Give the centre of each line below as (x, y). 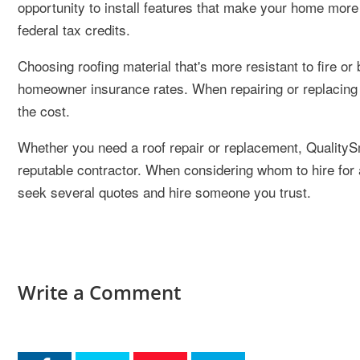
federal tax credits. (74, 29)
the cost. (44, 110)
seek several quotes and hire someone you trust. (164, 192)
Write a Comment (99, 292)
